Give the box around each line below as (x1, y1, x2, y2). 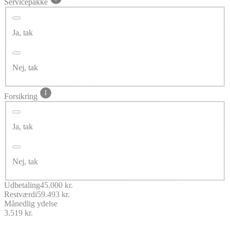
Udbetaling (4, 181, 40, 190)
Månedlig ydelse (4, 199, 57, 208)
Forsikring (4, 91, 40, 101)
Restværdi (4, 190, 37, 199)
